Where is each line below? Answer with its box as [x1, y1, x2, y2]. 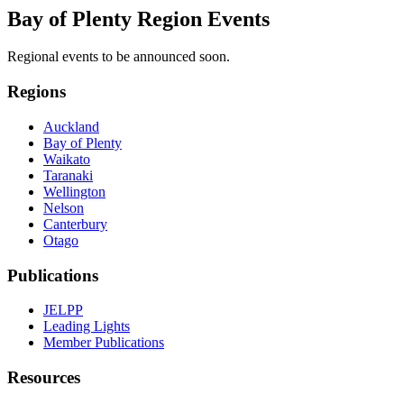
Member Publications [43, 335, 164, 351]
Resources [7, 368, 80, 387]
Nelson [43, 199, 84, 216]
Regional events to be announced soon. [7, 49, 230, 65]
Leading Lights [43, 318, 130, 335]
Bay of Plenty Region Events [7, 6, 270, 31]
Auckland [43, 118, 99, 134]
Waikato [43, 151, 90, 167]
